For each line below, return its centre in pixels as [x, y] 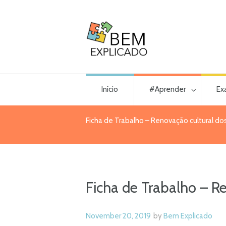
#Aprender [167, 90]
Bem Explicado [188, 216]
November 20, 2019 [118, 216]
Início [110, 90]
